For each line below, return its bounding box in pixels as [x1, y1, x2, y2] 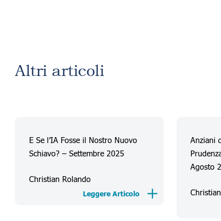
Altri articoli [15, 60, 105, 82]
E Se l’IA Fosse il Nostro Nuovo [29, 135, 137, 146]
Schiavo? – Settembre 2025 [29, 148, 124, 159]
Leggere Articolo [82, 189, 140, 200]
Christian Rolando [29, 174, 91, 184]
